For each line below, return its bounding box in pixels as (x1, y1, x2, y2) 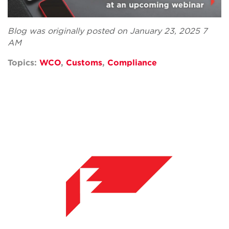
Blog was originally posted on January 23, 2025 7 (8, 26, 208, 36)
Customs (66, 58, 102, 68)
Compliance (107, 58, 157, 68)
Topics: (8, 58, 39, 68)
